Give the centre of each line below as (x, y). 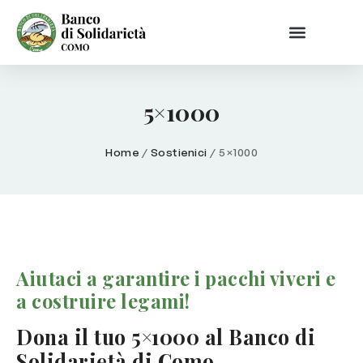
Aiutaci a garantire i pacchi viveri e (176, 278)
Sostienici (179, 152)
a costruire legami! (103, 301)
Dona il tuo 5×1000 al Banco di (166, 337)
